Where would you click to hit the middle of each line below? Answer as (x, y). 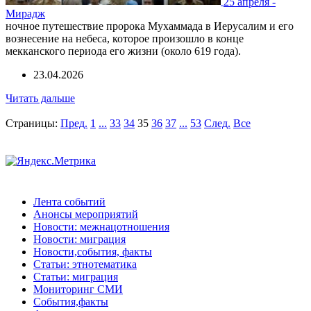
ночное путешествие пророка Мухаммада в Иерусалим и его (150, 26)
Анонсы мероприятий (86, 214)
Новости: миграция (79, 239)
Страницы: (32, 124)
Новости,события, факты (93, 251)
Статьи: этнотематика (85, 264)
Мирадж (25, 14)
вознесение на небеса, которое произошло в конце (125, 39)
